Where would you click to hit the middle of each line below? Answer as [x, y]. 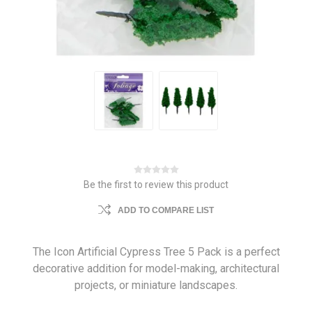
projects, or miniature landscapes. [156, 286]
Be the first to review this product [156, 185]
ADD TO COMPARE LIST [166, 211]
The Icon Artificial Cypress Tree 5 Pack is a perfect [156, 252]
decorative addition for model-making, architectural [156, 269]
